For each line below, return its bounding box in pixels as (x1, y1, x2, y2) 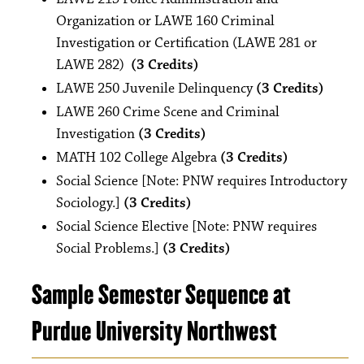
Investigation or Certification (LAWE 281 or (56, 34, 317, 52)
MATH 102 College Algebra (56, 149, 220, 167)
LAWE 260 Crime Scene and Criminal (56, 103, 279, 121)
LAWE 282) (56, 56, 131, 74)
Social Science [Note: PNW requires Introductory (56, 172, 347, 190)
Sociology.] (56, 194, 123, 212)
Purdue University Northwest (32, 314, 277, 348)
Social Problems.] (56, 240, 162, 258)
